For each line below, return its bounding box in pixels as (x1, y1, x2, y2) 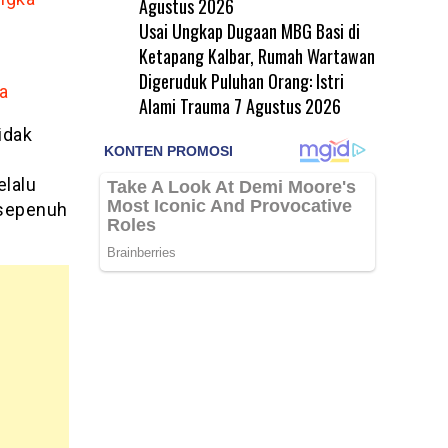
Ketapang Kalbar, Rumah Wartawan (138, 42, 375, 69)
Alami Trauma (138, 92, 230, 119)
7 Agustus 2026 (233, 92, 341, 119)
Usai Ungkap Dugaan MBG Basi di (138, 17, 360, 44)
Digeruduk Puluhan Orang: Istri (138, 67, 344, 94)
